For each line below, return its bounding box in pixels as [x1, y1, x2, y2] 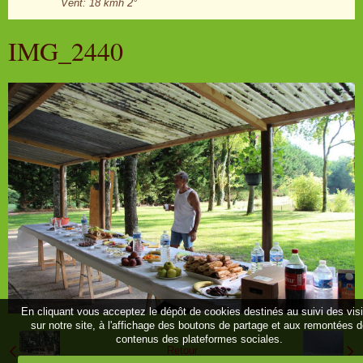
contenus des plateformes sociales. [116, 332, 284, 345]
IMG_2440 [8, 33, 123, 68]
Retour [166, 344, 198, 357]
